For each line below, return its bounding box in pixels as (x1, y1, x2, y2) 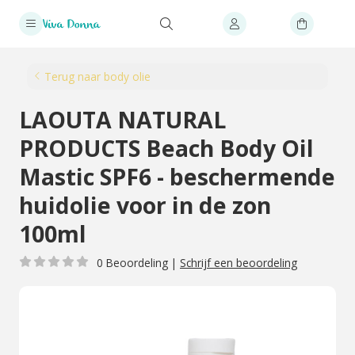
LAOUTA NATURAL (19, 105, 226, 135)
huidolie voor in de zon (19, 190, 271, 220)
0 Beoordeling (97, 255, 168, 270)
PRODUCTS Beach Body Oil (19, 133, 314, 163)
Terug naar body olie (44, 69, 151, 84)
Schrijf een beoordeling (180, 255, 297, 270)
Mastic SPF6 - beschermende (19, 162, 335, 192)
